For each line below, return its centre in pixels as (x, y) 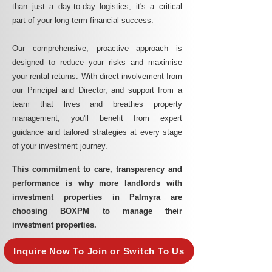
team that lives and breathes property (97, 104)
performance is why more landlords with (97, 183)
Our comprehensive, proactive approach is (97, 48)
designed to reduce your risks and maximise (97, 62)
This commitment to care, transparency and (97, 169)
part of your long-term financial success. (84, 20)
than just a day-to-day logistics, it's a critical (97, 6)
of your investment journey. (60, 146)
